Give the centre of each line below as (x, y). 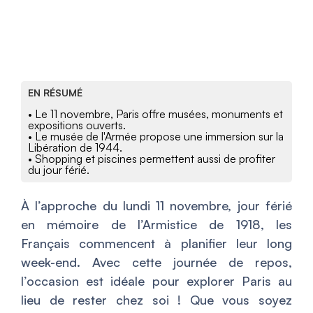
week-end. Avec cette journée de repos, (156, 262)
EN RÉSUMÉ (55, 93)
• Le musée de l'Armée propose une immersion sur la (156, 137)
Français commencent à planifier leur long (156, 243)
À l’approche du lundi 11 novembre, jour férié (156, 206)
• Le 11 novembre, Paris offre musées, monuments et (155, 114)
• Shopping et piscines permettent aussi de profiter (152, 159)
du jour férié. (59, 170)
